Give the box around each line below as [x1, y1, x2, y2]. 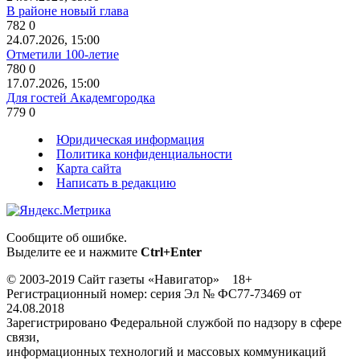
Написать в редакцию [56, 176, 176, 190]
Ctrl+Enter [141, 245, 202, 260]
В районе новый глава [6, 4, 129, 18]
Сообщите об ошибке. [6, 231, 127, 245]
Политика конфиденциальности [56, 147, 232, 162]
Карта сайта [56, 162, 121, 176]
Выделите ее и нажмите [6, 245, 141, 260]
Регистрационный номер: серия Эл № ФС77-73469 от [6, 287, 301, 301]
